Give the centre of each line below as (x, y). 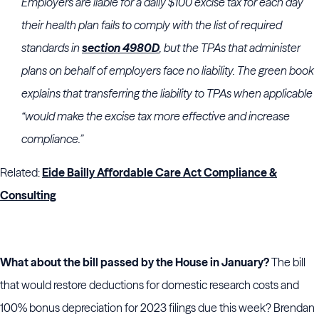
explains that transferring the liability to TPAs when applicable (167, 93)
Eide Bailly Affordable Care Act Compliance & (159, 172)
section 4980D (121, 48)
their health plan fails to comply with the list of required (152, 25)
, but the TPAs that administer (230, 48)
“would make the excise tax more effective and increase (156, 116)
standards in (52, 48)
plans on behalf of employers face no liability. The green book (168, 70)
